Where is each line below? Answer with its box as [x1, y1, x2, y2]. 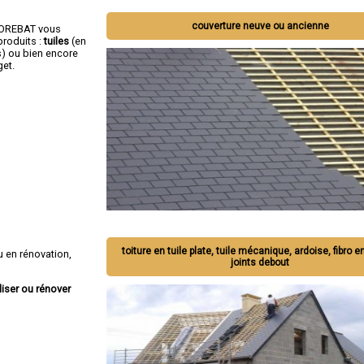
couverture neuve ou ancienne [191, 20, 329, 32]
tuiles [41, 34, 69, 47]
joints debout [231, 257, 290, 268]
